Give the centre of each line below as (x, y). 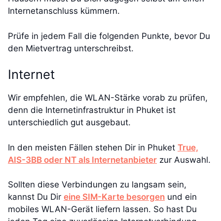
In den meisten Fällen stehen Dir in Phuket (93, 147)
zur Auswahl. (184, 160)
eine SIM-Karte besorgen (114, 197)
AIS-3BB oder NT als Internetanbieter (82, 160)
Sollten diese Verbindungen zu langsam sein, (97, 185)
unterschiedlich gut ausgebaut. (69, 123)
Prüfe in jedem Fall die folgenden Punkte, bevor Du (109, 36)
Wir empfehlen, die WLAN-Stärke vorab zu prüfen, (108, 98)
